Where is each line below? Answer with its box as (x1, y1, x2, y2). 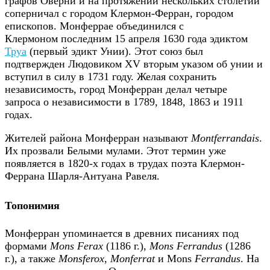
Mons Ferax (50, 240, 103, 253)
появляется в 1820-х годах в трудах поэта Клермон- (5, 157, 245, 170)
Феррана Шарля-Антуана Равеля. (5, 170, 160, 183)
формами (5, 240, 50, 253)
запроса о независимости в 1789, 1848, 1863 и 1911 (5, 96, 243, 108)
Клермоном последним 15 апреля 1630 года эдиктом (5, 33, 248, 45)
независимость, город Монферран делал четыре (5, 83, 227, 96)
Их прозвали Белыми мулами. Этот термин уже (5, 145, 226, 157)
